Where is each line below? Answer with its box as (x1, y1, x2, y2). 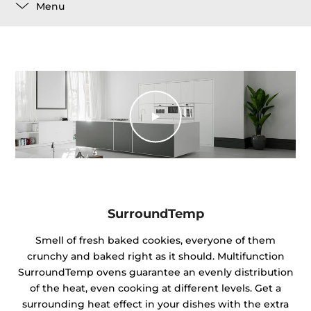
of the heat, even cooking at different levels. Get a (30, 282, 281, 295)
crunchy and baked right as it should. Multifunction (26, 250, 285, 263)
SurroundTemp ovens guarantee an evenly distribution (17, 266, 294, 279)
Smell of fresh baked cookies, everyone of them (35, 234, 276, 247)
